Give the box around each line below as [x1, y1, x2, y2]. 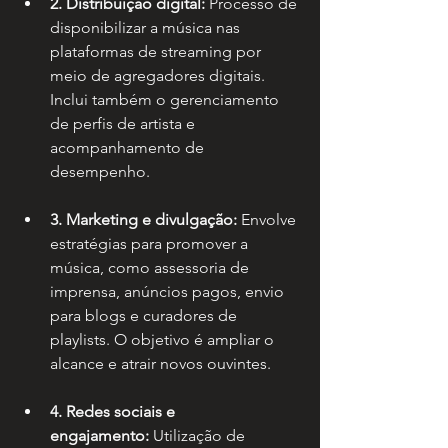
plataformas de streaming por [50, 42, 265, 62]
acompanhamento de [50, 138, 208, 158]
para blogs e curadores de [50, 306, 241, 326]
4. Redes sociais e [50, 402, 179, 422]
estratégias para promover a [50, 234, 252, 254]
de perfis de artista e [50, 114, 199, 134]
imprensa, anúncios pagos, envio [50, 282, 288, 302]
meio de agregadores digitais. [50, 66, 269, 86]
